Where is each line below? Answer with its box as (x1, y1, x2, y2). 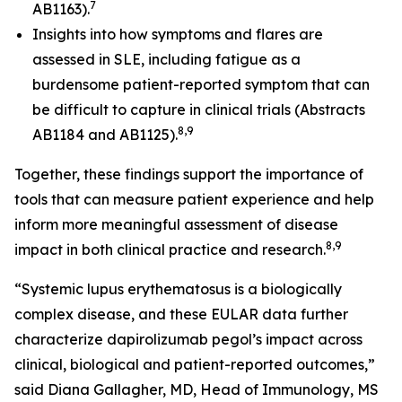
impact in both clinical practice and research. (14, 240, 326, 259)
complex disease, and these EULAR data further (14, 305, 348, 324)
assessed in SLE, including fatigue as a (32, 50, 301, 69)
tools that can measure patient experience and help (14, 190, 374, 209)
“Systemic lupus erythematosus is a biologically (14, 280, 342, 299)
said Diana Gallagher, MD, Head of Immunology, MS (14, 380, 379, 399)
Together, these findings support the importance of (14, 165, 363, 184)
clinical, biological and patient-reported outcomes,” (14, 355, 375, 374)
